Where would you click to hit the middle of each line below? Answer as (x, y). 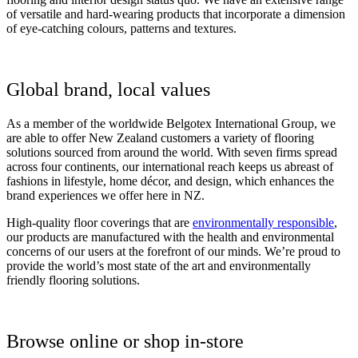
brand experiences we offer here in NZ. (105, 195)
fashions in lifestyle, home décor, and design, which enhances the (170, 181)
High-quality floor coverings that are (99, 222)
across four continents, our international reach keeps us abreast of (170, 166)
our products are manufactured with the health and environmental (170, 237)
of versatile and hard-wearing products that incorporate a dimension (176, 14)
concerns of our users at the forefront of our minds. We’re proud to (173, 251)
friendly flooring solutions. (73, 280)
